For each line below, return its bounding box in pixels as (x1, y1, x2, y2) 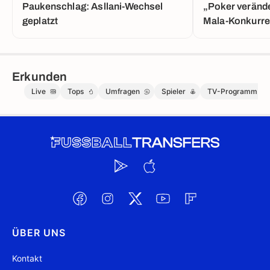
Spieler (162, 87, 186, 96)
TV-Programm (207, 87, 257, 96)
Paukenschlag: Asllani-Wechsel (22, 1, 164, 11)
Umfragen (105, 87, 140, 96)
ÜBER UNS (12, 227, 66, 239)
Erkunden (12, 70, 67, 83)
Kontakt (12, 253, 42, 263)
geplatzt (22, 16, 58, 26)
